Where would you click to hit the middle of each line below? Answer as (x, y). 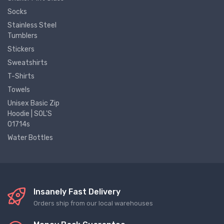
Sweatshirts (27, 63)
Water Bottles (30, 138)
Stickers (21, 49)
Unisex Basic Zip (33, 103)
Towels (19, 90)
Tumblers (22, 36)
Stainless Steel (32, 25)
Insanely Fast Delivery (77, 192)
